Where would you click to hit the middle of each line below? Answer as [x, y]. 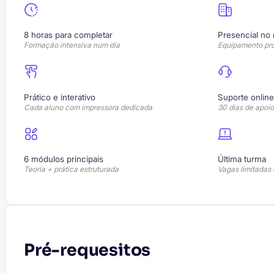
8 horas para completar [69, 35]
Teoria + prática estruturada [71, 169]
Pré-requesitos [87, 250]
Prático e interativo [61, 97]
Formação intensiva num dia [72, 45]
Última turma [243, 159]
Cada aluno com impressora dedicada [88, 107]
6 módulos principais [65, 159]
